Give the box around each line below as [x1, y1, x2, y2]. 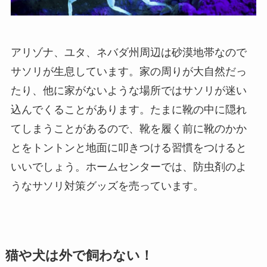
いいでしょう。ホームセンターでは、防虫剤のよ [10, 160, 247, 173]
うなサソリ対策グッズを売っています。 [10, 179, 204, 192]
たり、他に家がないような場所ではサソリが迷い [10, 84, 247, 97]
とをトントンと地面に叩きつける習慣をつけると [10, 141, 247, 154]
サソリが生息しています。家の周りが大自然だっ [10, 65, 247, 77]
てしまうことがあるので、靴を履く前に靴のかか [10, 122, 247, 135]
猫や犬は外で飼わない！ [5, 248, 153, 263]
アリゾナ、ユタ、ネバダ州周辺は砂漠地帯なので [10, 46, 247, 58]
